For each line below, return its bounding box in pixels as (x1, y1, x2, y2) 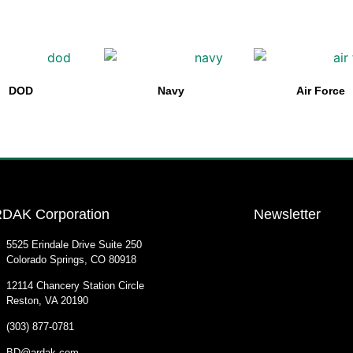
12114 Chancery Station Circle (6, 280, 145, 292)
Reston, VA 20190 (6, 295, 89, 307)
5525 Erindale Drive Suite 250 (6, 239, 143, 251)
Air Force (295, 84, 345, 97)
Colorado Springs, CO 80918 (6, 254, 137, 266)
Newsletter (253, 206, 321, 223)
